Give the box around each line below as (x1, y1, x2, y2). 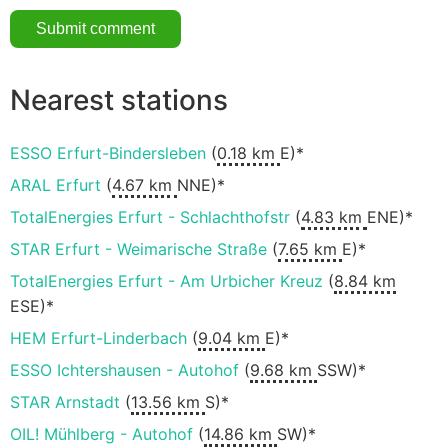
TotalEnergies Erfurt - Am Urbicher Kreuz (10, 271, 323, 292)
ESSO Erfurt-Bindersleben (10, 143, 206, 164)
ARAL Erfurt (10, 175, 101, 196)
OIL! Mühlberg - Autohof (10, 424, 193, 445)
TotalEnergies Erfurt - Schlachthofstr (10, 207, 290, 228)
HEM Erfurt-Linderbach (10, 328, 187, 349)
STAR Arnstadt (10, 392, 120, 413)
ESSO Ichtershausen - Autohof (10, 360, 239, 381)
